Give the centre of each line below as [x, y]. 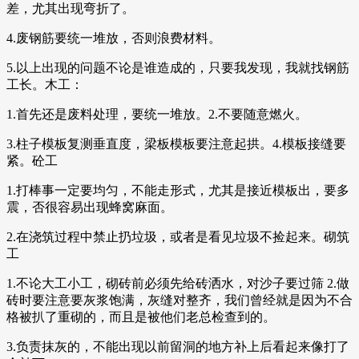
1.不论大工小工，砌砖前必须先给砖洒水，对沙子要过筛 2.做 [178, 284]
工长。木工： [45, 85]
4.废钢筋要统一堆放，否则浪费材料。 [114, 38]
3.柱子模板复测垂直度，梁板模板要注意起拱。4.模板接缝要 [176, 144]
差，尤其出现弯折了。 [71, 9]
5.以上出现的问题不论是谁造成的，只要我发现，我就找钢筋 [178, 68]
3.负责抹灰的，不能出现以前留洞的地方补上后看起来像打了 [178, 347]
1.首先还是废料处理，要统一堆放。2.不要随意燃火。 [157, 115]
